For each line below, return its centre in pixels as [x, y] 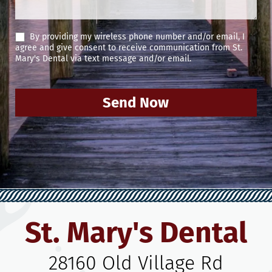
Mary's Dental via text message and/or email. [103, 59]
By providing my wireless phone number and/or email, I [136, 37]
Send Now [136, 103]
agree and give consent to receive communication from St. [129, 48]
